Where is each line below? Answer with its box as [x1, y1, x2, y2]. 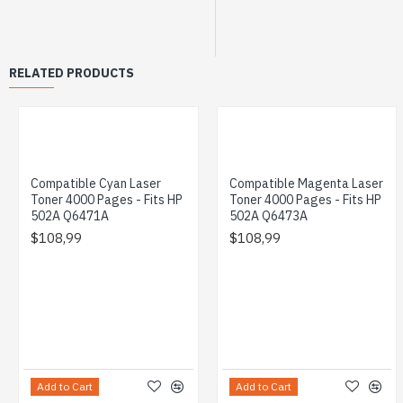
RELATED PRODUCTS [9, 65, 134, 82]
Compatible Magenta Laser [228, 175, 383, 193]
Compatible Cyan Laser [31, 175, 161, 193]
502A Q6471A [31, 208, 109, 225]
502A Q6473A [228, 208, 308, 225]
